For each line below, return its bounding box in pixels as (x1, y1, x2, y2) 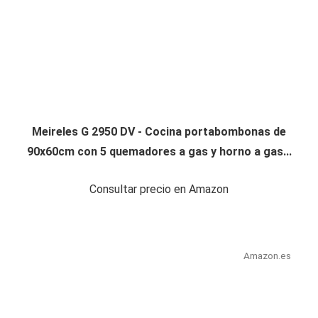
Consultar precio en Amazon (89, 182, 229, 197)
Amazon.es (243, 250, 291, 262)
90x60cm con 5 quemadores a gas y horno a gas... (26, 145, 292, 159)
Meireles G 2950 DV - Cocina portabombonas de (32, 125, 286, 139)
